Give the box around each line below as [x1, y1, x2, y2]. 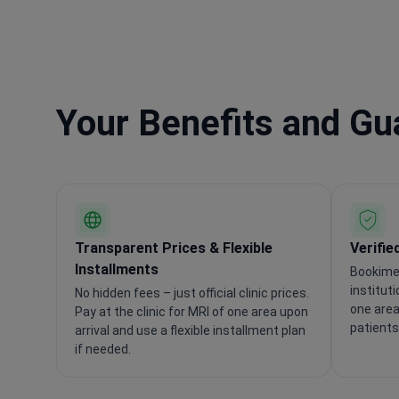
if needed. [75, 341, 131, 356]
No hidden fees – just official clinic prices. [75, 285, 309, 300]
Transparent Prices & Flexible [75, 239, 273, 256]
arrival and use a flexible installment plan [75, 322, 305, 338]
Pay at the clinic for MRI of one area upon [75, 304, 308, 319]
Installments [75, 260, 159, 278]
